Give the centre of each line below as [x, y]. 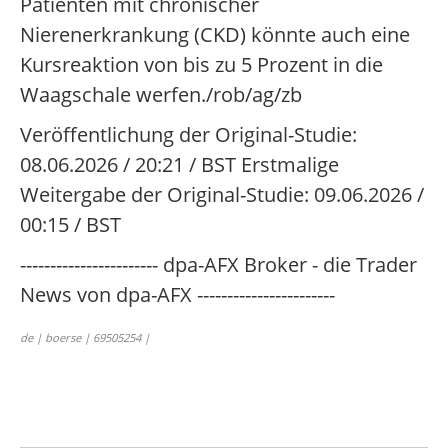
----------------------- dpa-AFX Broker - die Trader [218, 264]
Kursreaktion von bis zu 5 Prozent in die [201, 64]
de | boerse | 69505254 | [85, 337]
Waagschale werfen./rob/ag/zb [161, 94]
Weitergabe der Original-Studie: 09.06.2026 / [222, 194]
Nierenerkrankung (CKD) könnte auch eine [215, 34]
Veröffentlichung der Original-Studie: [188, 134]
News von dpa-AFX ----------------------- [177, 294]
